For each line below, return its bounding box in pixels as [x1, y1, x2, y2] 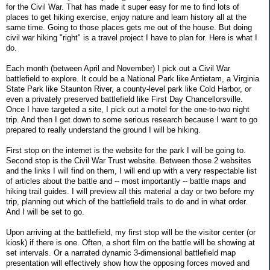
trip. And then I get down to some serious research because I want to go [6, 115, 257, 124]
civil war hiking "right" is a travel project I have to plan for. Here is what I [6, 33, 257, 42]
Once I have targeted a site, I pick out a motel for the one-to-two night [6, 104, 250, 114]
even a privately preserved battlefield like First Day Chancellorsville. [6, 94, 243, 104]
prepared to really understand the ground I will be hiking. [6, 125, 201, 134]
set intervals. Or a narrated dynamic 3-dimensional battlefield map [6, 248, 236, 257]
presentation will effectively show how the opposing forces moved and [6, 258, 250, 268]
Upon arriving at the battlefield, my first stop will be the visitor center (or [6, 227, 256, 237]
